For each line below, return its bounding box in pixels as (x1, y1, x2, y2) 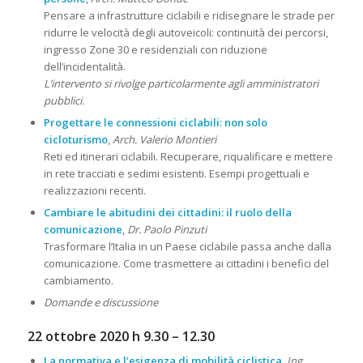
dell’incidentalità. (43, 59, 126, 75)
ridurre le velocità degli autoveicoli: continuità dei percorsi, (43, 25, 328, 41)
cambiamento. (43, 273, 113, 288)
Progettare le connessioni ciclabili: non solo (43, 115, 267, 130)
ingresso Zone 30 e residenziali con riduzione (43, 42, 267, 58)
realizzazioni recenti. (43, 183, 146, 199)
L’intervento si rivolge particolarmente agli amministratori (43, 76, 318, 92)
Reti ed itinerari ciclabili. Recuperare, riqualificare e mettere (43, 149, 333, 164)
